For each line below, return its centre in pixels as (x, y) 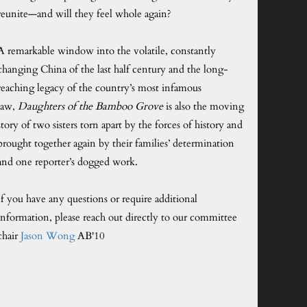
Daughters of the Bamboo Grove (90, 107)
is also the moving (204, 107)
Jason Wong (48, 236)
